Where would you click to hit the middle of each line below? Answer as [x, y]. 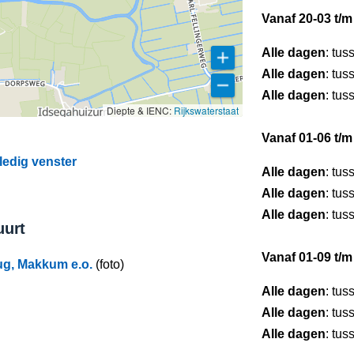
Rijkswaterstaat [206, 110]
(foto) [108, 264]
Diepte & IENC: [140, 110]
